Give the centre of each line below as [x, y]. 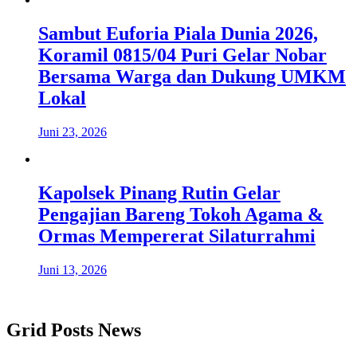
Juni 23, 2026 [73, 131]
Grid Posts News [74, 330]
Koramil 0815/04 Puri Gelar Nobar [182, 55]
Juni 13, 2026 [73, 269]
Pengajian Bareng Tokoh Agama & [181, 214]
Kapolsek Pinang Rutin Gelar [159, 192]
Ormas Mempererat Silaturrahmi [177, 235]
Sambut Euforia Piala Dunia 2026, [178, 33]
